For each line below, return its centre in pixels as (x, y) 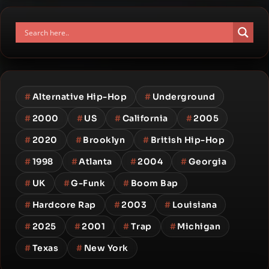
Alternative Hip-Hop (79, 97)
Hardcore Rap (64, 205)
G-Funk (88, 183)
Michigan (199, 226)
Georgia (207, 162)
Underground (183, 97)
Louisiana (194, 205)
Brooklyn (104, 140)
